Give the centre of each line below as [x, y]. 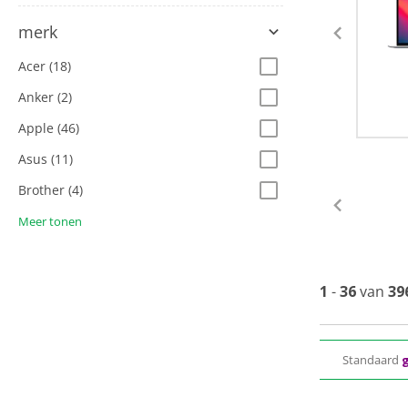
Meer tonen [50, 221]
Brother [43, 190]
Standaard [372, 360]
